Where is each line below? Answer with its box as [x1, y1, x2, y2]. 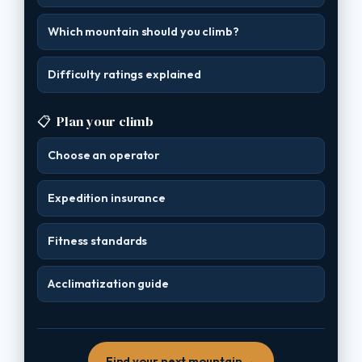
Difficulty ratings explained [48, 67, 202, 82]
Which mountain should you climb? [48, 24, 239, 39]
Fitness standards [48, 234, 148, 248]
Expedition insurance [48, 191, 166, 205]
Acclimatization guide [48, 276, 169, 291]
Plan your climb [56, 112, 154, 130]
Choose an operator [48, 148, 160, 162]
